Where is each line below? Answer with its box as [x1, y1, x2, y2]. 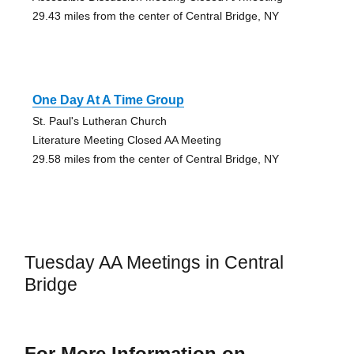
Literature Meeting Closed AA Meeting [32, 134, 221, 147]
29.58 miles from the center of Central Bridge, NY [32, 153, 279, 166]
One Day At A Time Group [32, 93, 184, 107]
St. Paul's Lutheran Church [32, 115, 167, 128]
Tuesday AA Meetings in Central [24, 252, 284, 273]
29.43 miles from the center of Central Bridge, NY [32, 9, 279, 23]
